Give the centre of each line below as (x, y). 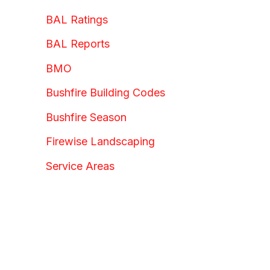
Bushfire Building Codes (105, 93)
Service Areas (80, 166)
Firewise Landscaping (100, 142)
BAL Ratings (77, 19)
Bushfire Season (86, 117)
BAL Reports (78, 44)
